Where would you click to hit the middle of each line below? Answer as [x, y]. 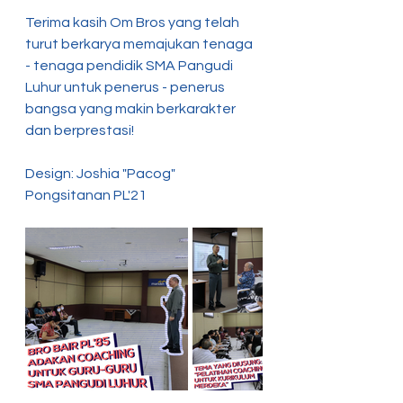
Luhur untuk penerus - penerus [126, 87]
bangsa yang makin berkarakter [132, 109]
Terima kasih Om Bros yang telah [134, 22]
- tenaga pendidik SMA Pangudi [130, 66]
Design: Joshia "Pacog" [102, 174]
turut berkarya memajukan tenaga [140, 44]
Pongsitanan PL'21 [86, 195]
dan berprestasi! [80, 130]
